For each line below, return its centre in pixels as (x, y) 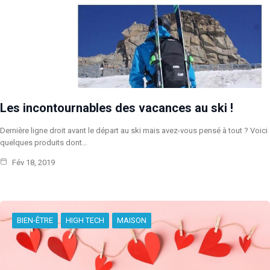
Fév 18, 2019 (33, 162)
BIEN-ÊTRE (35, 220)
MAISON (132, 220)
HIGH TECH (85, 220)
